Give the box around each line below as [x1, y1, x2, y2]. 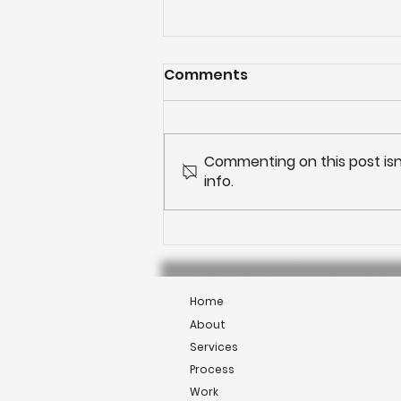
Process [190, 362, 235, 378]
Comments [164, 64, 248, 86]
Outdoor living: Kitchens [185, 195, 386, 218]
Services [190, 339, 238, 355]
